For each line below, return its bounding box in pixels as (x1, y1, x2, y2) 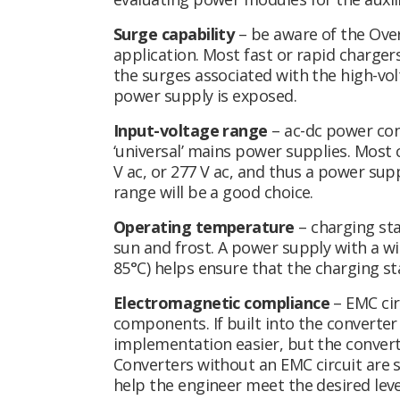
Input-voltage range (113, 120, 268, 142)
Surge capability (113, 23, 235, 46)
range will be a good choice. (113, 181, 313, 204)
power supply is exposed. (113, 85, 297, 107)
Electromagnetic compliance (113, 292, 329, 314)
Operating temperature (113, 216, 295, 238)
